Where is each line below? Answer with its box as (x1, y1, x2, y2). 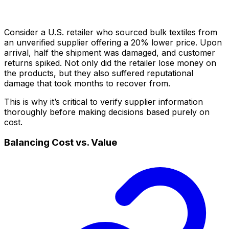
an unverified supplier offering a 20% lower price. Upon (4, 37, 222, 48)
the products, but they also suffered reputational (4, 67, 193, 78)
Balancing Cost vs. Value (4, 136, 117, 149)
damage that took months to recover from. (4, 78, 170, 88)
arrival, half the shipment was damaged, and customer (4, 47, 215, 58)
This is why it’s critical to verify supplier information (4, 96, 203, 107)
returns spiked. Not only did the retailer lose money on (4, 57, 216, 68)
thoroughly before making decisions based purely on (4, 106, 210, 117)
